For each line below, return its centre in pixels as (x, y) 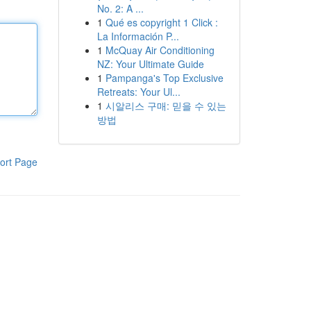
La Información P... (138, 36)
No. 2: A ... (120, 8)
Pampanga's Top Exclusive (164, 78)
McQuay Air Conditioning (160, 50)
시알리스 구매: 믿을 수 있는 (166, 106)
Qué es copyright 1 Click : (161, 22)
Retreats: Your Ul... (138, 92)
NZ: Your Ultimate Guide (150, 64)
